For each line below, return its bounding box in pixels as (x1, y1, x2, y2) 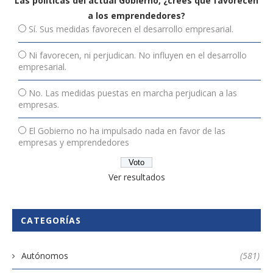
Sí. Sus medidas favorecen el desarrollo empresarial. (29, 23, 233, 35)
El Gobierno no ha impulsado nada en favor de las (29, 125, 225, 137)
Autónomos (21, 250, 68, 262)
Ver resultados (108, 171, 165, 183)
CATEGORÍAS (21, 214, 81, 227)
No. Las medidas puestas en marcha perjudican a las (29, 87, 237, 99)
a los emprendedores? (88, 10, 185, 22)
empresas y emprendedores (18, 136, 129, 149)
